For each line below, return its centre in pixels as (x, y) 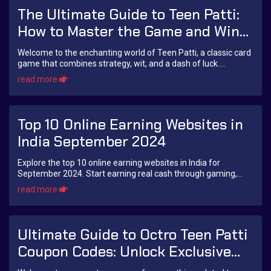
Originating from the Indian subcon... (86, 75)
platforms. (38, 196)
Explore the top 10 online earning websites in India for (119, 163)
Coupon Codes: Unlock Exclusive (124, 252)
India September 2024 (92, 142)
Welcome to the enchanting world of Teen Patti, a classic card (134, 53)
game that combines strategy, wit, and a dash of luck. (38, 64)
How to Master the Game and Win (129, 31)
